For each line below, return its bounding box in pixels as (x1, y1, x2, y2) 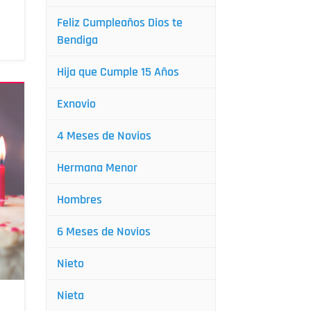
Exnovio (57, 96, 96, 112)
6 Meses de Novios (57, 224, 151, 239)
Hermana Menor (57, 160, 137, 176)
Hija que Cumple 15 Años (57, 64, 179, 80)
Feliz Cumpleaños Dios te (57, 15, 183, 31)
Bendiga (57, 32, 98, 48)
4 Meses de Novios (57, 128, 151, 144)
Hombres (57, 192, 102, 208)
